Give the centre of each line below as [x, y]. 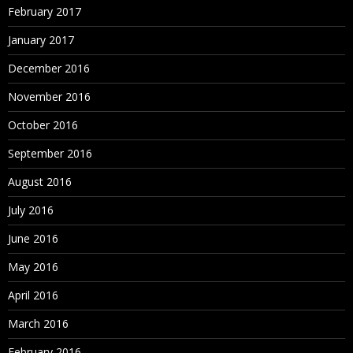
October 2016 [43, 125]
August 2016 [40, 182]
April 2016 [33, 295]
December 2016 [49, 68]
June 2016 [33, 238]
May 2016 [33, 267]
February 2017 [45, 11]
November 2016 [49, 97]
